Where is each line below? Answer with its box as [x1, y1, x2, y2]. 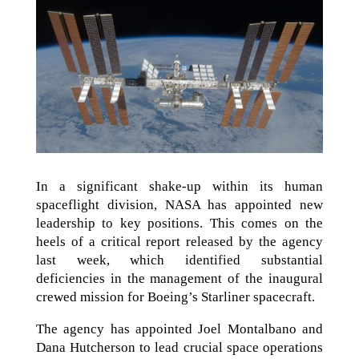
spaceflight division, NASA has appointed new [35, 196, 324, 212]
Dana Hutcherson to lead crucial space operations [35, 339, 324, 355]
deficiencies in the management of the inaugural [35, 270, 324, 286]
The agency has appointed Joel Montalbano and [35, 321, 324, 337]
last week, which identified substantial [35, 252, 324, 268]
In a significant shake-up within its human [35, 178, 324, 194]
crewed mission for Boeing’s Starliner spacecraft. [35, 288, 315, 305]
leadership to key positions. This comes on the [35, 215, 324, 231]
